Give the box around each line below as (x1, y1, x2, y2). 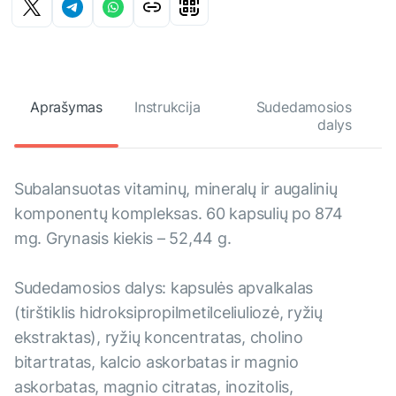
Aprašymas (30, 98, 103, 117)
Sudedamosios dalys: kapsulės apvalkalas (14, 278, 314, 298)
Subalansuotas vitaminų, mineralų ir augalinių (14, 179, 338, 199)
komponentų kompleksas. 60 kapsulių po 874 (14, 204, 343, 224)
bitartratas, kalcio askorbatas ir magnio (14, 353, 299, 372)
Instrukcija (133, 98, 201, 117)
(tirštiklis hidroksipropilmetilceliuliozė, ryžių (14, 303, 323, 323)
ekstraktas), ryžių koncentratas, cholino (14, 328, 303, 347)
